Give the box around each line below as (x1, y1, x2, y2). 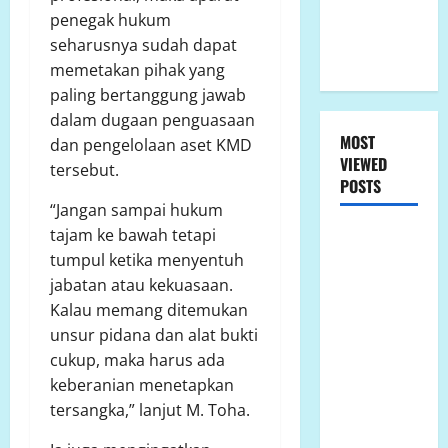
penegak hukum (50, 8, 171, 31)
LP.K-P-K (339, 225, 395, 250)
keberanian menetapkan (50, 373, 234, 396)
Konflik (339, 21, 386, 46)
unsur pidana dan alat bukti (50, 323, 258, 346)
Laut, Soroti (339, 300, 416, 325)
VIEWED (339, 152, 387, 177)
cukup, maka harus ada (50, 348, 225, 371)
